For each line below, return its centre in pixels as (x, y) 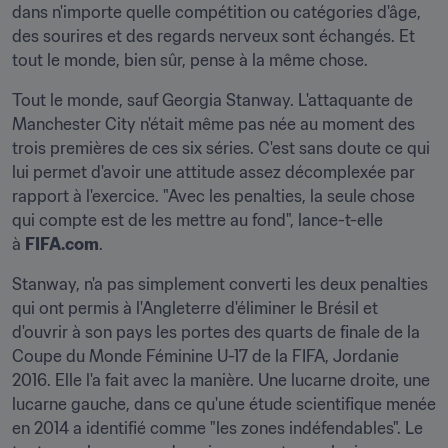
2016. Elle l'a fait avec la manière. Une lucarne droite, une (221, 380)
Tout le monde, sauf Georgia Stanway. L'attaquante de (212, 100)
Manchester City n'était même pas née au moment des (213, 124)
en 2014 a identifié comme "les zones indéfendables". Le (217, 428)
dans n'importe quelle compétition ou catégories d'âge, (216, 12)
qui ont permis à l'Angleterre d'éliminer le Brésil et (195, 308)
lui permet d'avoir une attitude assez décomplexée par (213, 172)
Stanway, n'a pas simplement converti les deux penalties (220, 284)
